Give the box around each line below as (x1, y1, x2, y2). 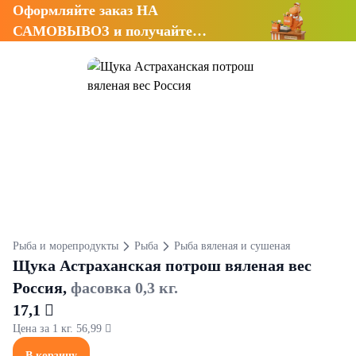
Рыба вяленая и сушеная (173, 240, 290, 252)
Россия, (13, 279, 71, 296)
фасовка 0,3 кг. (71, 279, 178, 296)
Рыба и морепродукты (13, 240, 118, 252)
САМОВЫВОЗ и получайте (13, 23, 192, 39)
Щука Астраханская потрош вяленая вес (13, 257, 311, 274)
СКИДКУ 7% (13, 44, 100, 60)
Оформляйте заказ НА (13, 2, 158, 18)
